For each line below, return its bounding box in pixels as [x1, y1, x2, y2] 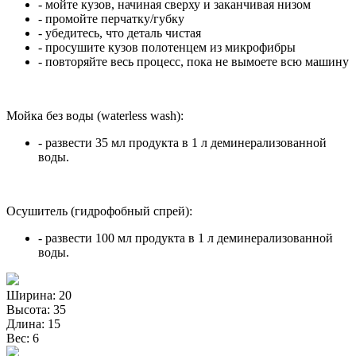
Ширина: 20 [6, 288, 72, 302]
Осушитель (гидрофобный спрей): [6, 203, 192, 218]
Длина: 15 [6, 316, 60, 331]
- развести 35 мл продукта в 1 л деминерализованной [38, 135, 327, 149]
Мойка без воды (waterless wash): [6, 108, 184, 122]
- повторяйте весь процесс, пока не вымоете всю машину [38, 54, 349, 68]
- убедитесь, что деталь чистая [38, 25, 201, 40]
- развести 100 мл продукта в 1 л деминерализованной [38, 230, 333, 245]
